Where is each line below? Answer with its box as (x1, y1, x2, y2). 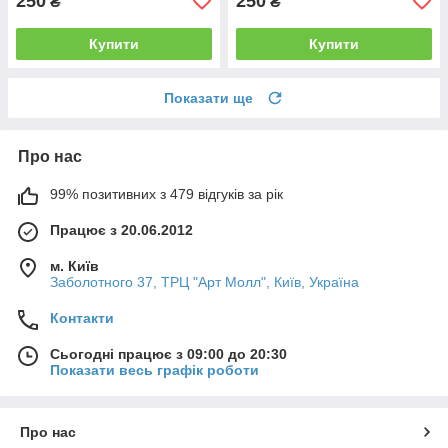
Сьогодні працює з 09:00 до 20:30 (50, 345, 287, 362)
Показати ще (164, 89, 253, 106)
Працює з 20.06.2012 (50, 221, 193, 238)
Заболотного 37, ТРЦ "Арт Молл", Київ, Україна (50, 273, 359, 290)
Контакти (50, 309, 114, 326)
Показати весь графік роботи (50, 361, 259, 378)
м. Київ (50, 257, 99, 274)
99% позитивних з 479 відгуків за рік (50, 185, 283, 202)
